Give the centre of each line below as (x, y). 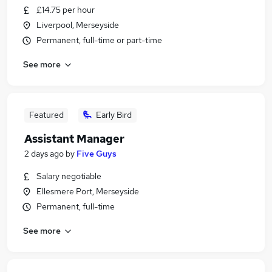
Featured (46, 115)
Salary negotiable (69, 176)
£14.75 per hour (66, 10)
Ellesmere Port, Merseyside (88, 191)
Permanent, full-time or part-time (99, 40)
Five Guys (97, 154)
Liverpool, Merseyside (78, 25)
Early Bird (114, 115)
